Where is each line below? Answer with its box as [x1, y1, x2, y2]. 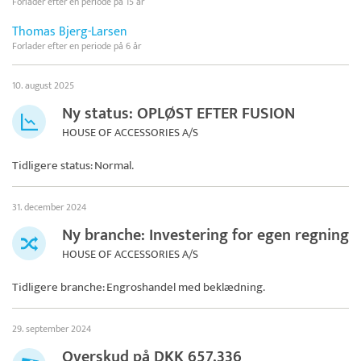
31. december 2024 [12, 198, 86, 215]
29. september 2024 [12, 320, 91, 337]
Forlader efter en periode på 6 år [12, 37, 141, 54]
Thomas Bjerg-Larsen [12, 20, 127, 43]
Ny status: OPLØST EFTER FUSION [62, 99, 295, 127]
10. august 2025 [12, 77, 74, 93]
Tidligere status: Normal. [12, 155, 134, 176]
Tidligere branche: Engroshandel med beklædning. [12, 276, 265, 297]
